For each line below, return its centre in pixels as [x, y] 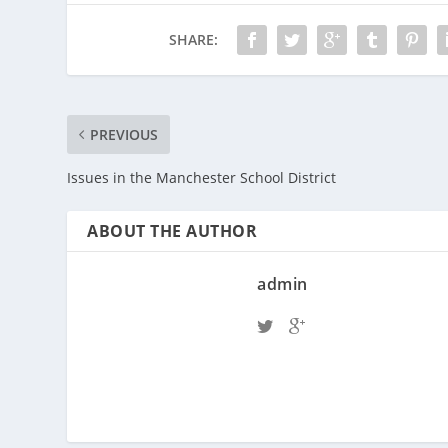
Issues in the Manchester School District [202, 178]
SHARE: [194, 40]
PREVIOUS [124, 135]
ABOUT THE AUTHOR [172, 231]
